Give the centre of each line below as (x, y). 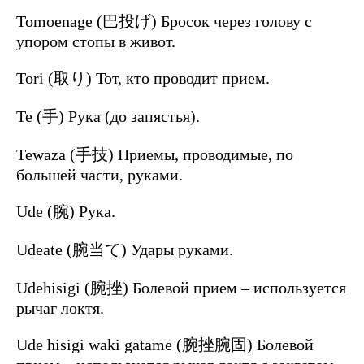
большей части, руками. (100, 175)
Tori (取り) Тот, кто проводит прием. (143, 78)
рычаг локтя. (60, 308)
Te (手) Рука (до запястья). (108, 117)
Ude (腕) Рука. (66, 212)
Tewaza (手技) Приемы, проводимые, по (155, 155)
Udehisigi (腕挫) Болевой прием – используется (181, 288)
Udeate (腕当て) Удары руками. (125, 250)
